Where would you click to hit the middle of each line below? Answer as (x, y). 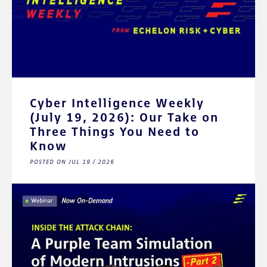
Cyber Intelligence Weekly (117, 103)
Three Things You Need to (115, 131)
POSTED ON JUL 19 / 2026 (72, 162)
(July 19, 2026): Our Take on (124, 117)
